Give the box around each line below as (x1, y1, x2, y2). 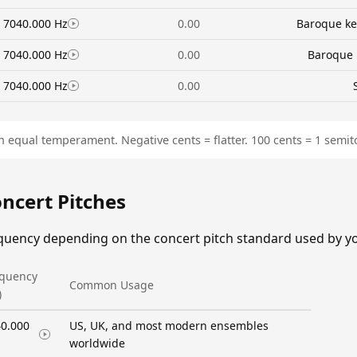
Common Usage (69, 277, 154, 292)
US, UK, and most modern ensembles (69, 317, 269, 333)
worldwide (69, 335, 125, 351)
